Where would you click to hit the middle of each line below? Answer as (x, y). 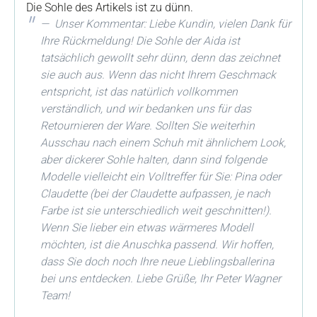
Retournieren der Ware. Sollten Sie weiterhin (148, 126)
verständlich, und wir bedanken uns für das (146, 109)
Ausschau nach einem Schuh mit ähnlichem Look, (163, 143)
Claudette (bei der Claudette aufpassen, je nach (155, 194)
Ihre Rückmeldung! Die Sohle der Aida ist (140, 41)
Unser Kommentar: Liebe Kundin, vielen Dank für (171, 24)
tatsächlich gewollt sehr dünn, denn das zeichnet (160, 58)
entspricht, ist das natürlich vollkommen (139, 92)
